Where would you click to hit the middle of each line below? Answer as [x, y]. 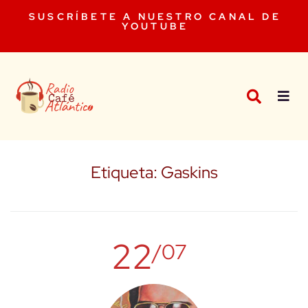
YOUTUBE [155, 26]
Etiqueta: [125, 173]
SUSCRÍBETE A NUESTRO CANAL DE [155, 16]
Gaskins [189, 173]
